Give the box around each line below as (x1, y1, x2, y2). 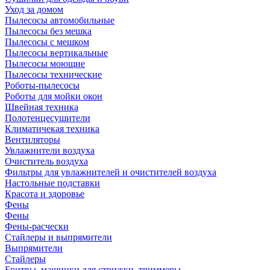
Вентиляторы (5, 134, 60, 145)
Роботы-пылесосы (5, 80, 80, 90)
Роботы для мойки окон (5, 91, 102, 101)
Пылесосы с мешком (5, 37, 89, 47)
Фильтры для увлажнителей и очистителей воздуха (5, 167, 216, 177)
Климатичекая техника (5, 124, 99, 134)
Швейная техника (5, 102, 78, 112)
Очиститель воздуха (5, 156, 88, 166)
